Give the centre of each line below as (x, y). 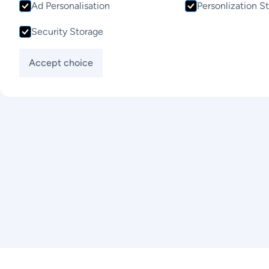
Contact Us (65, 15)
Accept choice (61, 63)
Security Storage (67, 32)
